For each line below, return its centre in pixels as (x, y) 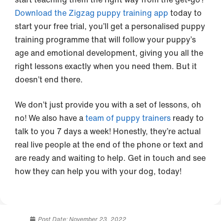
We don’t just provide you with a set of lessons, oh (108, 104)
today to (185, 13)
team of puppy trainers (128, 118)
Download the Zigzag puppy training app (92, 13)
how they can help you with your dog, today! (98, 171)
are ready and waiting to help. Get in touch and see (110, 158)
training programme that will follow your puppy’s (105, 39)
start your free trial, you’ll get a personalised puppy (110, 26)
